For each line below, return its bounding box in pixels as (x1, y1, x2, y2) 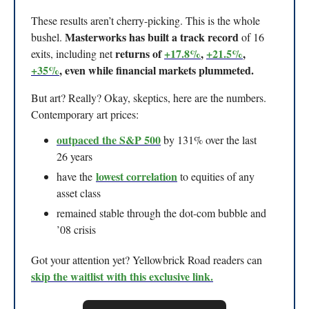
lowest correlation (96, 168, 177, 184)
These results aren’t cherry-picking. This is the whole (31, 12, 260, 28)
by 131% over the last (161, 132, 257, 147)
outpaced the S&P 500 (57, 131, 161, 148)
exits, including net (31, 46, 115, 61)
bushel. (31, 29, 65, 44)
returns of (115, 45, 164, 61)
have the (57, 168, 92, 183)
